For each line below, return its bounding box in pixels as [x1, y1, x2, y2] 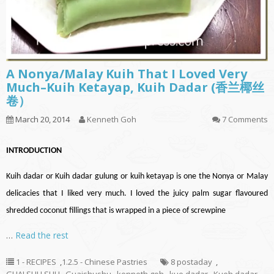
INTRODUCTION [6, 146, 62, 156]
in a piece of [146, 206, 191, 216]
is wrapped [109, 206, 146, 216]
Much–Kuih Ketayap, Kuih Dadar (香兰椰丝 [6, 79, 264, 96]
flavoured [235, 189, 268, 199]
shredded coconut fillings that [6, 206, 109, 216]
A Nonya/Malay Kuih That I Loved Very [6, 65, 247, 83]
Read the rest [15, 229, 68, 242]
